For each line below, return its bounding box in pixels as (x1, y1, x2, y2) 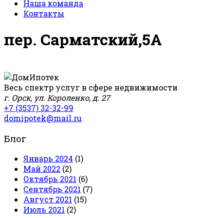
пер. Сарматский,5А (4, 29, 162, 50)
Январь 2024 (23, 153, 73, 164)
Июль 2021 (23, 204, 65, 215)
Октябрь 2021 (23, 174, 76, 184)
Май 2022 (23, 163, 60, 174)
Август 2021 (23, 194, 72, 205)
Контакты (23, 8, 64, 18)
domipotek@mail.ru (4, 112, 82, 123)
